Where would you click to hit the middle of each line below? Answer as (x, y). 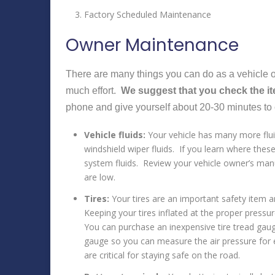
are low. (100, 177)
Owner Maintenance (152, 45)
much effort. (93, 90)
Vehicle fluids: (115, 134)
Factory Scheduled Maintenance (148, 15)
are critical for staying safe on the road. (162, 255)
